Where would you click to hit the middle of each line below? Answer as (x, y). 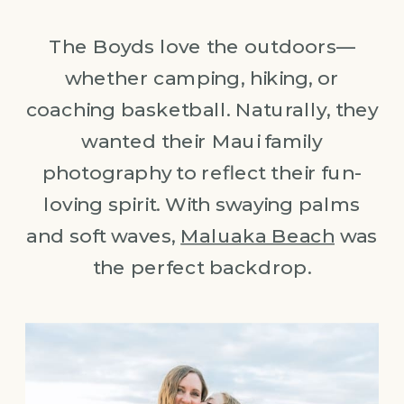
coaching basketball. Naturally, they (202, 110)
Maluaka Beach (257, 236)
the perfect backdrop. (202, 267)
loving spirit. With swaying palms (202, 204)
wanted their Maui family (202, 141)
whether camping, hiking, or (202, 78)
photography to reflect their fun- (202, 173)
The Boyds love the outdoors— (202, 46)
